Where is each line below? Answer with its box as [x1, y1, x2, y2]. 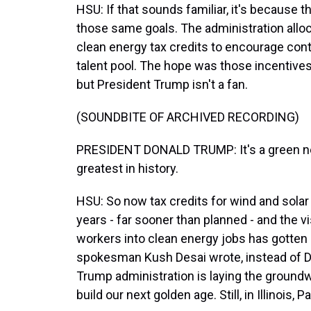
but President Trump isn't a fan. [76, 77, 248, 92]
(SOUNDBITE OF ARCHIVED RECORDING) [76, 110, 299, 124]
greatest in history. [76, 161, 178, 176]
